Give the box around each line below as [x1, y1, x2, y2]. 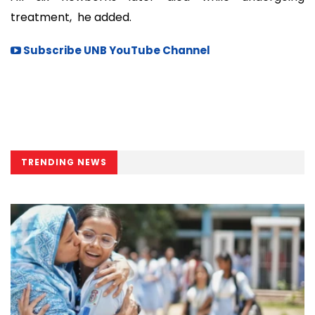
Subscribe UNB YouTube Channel [21, 42, 210, 58]
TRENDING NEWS [21, 155, 107, 168]
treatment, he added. [11, 9, 131, 26]
